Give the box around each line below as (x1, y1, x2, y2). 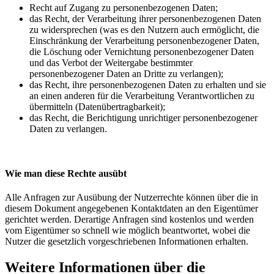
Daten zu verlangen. (29, 123, 107, 134)
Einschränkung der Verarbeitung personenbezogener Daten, (29, 35, 259, 46)
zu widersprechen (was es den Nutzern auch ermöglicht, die (29, 24, 259, 35)
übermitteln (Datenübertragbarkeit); (29, 101, 165, 112)
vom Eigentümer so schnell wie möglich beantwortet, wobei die (5, 225, 250, 236)
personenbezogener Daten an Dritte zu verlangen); (29, 68, 223, 79)
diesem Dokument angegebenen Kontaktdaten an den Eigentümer (5, 203, 258, 214)
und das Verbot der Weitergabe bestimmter (29, 57, 193, 68)
